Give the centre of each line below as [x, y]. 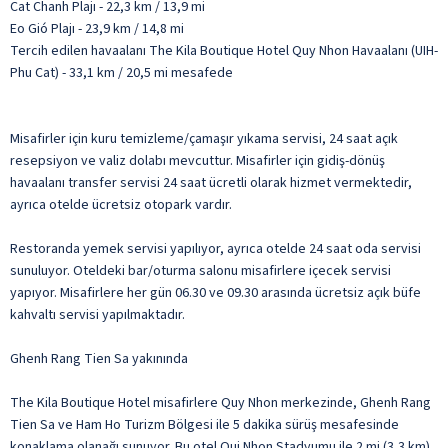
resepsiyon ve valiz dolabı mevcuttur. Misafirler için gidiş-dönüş [197, 160]
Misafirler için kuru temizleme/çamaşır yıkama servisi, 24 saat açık [204, 138]
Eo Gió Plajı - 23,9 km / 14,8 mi [97, 28]
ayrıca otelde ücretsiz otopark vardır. [121, 204]
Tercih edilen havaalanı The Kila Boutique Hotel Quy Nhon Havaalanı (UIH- [224, 50]
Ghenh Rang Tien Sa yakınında [99, 358]
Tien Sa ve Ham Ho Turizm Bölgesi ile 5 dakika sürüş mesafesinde [204, 424]
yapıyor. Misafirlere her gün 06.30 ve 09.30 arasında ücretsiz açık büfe [215, 292]
